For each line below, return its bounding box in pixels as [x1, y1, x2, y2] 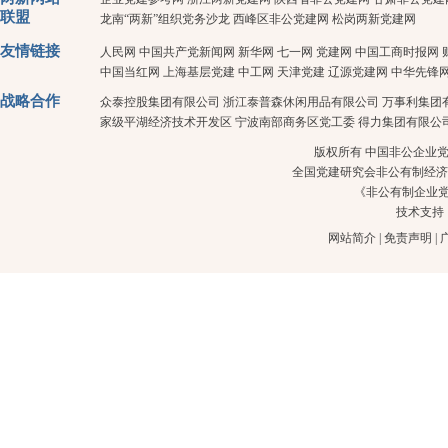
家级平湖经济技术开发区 [100, 115, 232, 130]
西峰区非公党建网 [233, 12, 329, 27]
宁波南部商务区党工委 [235, 115, 355, 130]
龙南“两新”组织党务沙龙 [100, 12, 230, 27]
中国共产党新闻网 [139, 45, 235, 60]
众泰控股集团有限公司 [100, 95, 220, 110]
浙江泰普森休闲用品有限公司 [223, 95, 379, 110]
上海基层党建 [163, 65, 235, 80]
